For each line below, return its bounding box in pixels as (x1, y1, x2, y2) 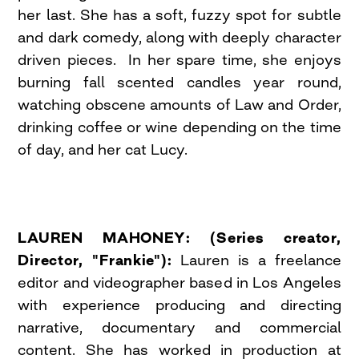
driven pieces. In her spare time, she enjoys (18, 50, 341, 69)
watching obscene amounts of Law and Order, (18, 95, 341, 114)
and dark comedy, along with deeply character (18, 28, 341, 46)
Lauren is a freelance (171, 251, 341, 269)
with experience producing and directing (18, 296, 341, 314)
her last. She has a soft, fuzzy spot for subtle (18, 6, 341, 24)
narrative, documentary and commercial (18, 318, 341, 337)
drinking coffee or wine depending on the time (18, 118, 341, 136)
